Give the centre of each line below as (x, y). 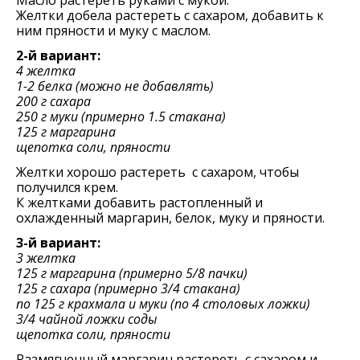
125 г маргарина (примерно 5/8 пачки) (132, 273)
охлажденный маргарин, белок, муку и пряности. (170, 218)
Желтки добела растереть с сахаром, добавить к (170, 15)
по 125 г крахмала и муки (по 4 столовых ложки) (163, 304)
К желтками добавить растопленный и (139, 202)
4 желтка (46, 71)
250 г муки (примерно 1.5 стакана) (121, 117)
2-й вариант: (58, 55)
